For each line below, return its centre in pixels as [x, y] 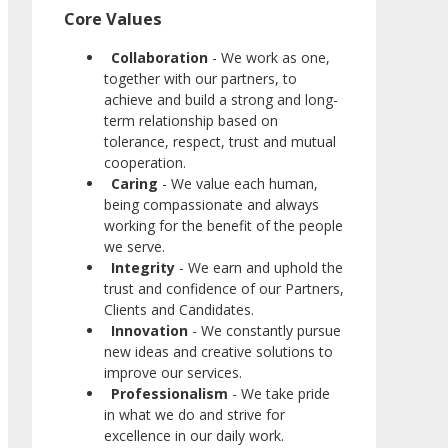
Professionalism [169, 394]
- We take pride [279, 394]
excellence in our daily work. [194, 436]
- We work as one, [269, 58]
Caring [134, 184]
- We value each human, [238, 184]
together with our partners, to [200, 79]
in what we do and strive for [194, 415]
